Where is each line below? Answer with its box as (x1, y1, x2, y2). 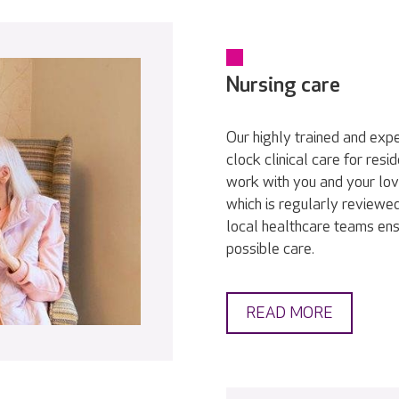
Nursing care (226, 72, 340, 98)
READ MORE (246, 304, 333, 322)
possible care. (226, 240, 314, 258)
